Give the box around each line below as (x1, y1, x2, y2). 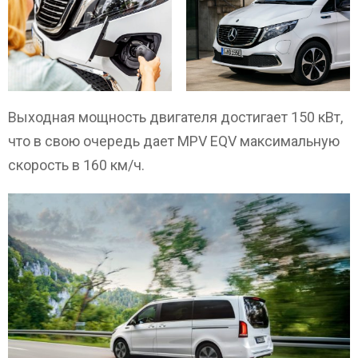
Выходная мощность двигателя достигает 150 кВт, (8, 108, 343, 125)
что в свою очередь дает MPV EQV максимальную (8, 132, 340, 149)
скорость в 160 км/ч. (8, 156, 145, 173)
